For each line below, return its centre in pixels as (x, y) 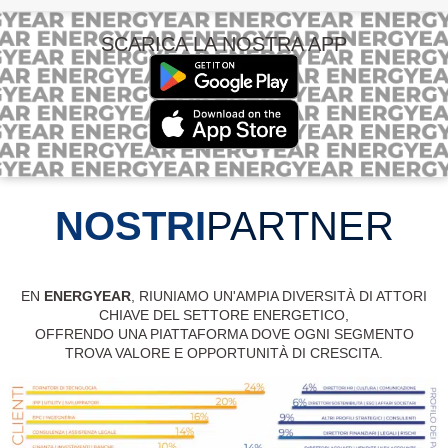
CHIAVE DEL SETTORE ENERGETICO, (224, 314)
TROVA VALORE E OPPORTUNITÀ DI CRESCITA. (224, 352)
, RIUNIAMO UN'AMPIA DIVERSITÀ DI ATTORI (279, 295)
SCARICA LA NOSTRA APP (224, 44)
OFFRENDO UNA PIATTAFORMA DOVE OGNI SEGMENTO (224, 333)
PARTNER (299, 225)
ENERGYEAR (87, 295)
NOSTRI (130, 225)
